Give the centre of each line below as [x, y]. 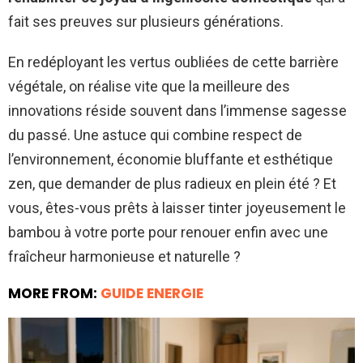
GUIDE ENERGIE [152, 293]
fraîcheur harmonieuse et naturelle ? [124, 256]
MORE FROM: [54, 293]
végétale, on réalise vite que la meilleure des [149, 86]
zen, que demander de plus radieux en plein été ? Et [172, 183]
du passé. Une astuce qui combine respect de [155, 135]
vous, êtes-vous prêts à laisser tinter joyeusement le [177, 207]
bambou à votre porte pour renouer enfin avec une [168, 232]
